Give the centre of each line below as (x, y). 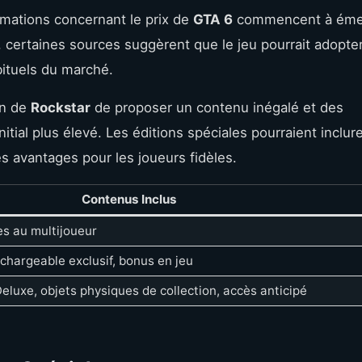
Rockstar (61, 107)
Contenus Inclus (128, 199)
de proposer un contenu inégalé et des (217, 107)
